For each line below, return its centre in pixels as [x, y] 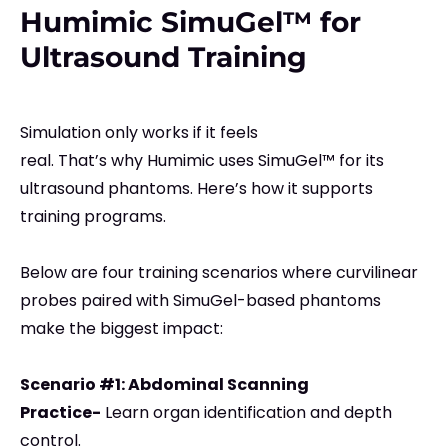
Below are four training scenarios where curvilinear [219, 273]
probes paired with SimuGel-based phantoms [200, 301]
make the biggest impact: [121, 329]
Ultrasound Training [163, 57]
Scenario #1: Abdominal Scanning [164, 385]
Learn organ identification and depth [246, 413]
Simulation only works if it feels [139, 133]
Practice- [60, 413]
